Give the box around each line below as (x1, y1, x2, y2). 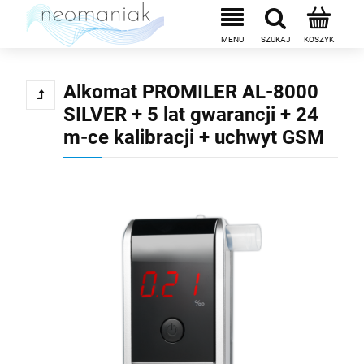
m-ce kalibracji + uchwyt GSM (63, 126, 324, 149)
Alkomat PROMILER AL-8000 (63, 80, 318, 103)
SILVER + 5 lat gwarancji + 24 (63, 103, 318, 126)
